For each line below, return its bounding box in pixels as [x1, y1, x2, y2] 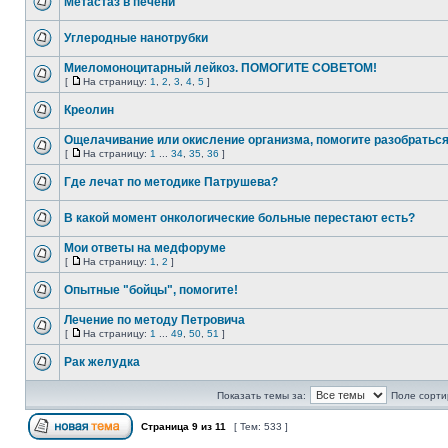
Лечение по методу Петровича [64, 313, 245, 327]
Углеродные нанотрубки [64, 31, 208, 45]
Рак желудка [64, 355, 140, 369]
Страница [138, 421, 192, 432]
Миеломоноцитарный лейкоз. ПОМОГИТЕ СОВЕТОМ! [64, 61, 377, 75]
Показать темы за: [217, 390, 306, 401]
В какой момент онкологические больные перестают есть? [64, 211, 415, 225]
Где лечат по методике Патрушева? [64, 175, 278, 189]
